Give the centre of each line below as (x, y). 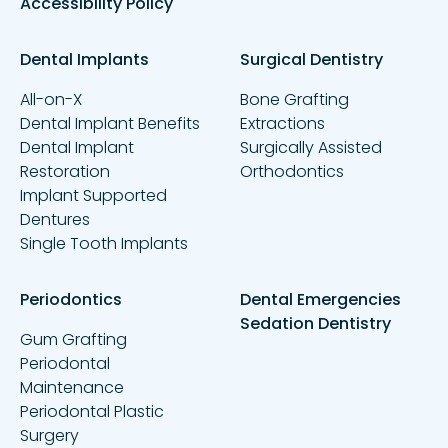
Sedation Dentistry (315, 323)
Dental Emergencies (320, 299)
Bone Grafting (294, 99)
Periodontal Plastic (92, 411)
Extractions (282, 123)
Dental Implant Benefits (110, 123)
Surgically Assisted (311, 147)
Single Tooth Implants (104, 243)
